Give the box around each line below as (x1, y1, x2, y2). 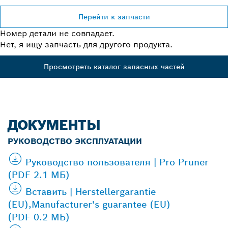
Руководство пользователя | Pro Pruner (25, 156, 209, 168)
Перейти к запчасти (78, 12, 150, 22)
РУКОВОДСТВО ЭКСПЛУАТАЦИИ (8, 136, 142, 147)
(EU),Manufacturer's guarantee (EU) (8, 198, 170, 211)
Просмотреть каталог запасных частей (43, 62, 185, 72)
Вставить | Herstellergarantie (25, 186, 156, 198)
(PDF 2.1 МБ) (8, 169, 70, 181)
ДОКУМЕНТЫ (8, 116, 100, 134)
